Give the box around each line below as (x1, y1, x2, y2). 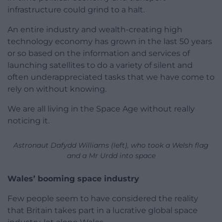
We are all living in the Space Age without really (7, 104, 195, 113)
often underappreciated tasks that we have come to (7, 72, 215, 82)
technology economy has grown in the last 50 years (7, 36, 212, 46)
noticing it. (7, 115, 50, 125)
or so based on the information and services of (7, 48, 190, 58)
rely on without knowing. (7, 84, 107, 94)
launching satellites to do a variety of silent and (7, 60, 193, 70)
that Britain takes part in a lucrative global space (7, 205, 198, 215)
